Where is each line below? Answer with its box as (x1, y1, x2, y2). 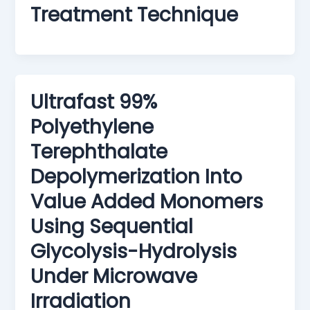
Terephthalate (30, 138, 168, 166)
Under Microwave (30, 263, 198, 291)
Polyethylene (30, 113, 154, 141)
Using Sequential (30, 213, 194, 241)
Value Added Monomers (30, 188, 264, 216)
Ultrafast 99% (30, 89, 158, 116)
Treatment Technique (30, 1, 239, 29)
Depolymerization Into (30, 163, 243, 191)
